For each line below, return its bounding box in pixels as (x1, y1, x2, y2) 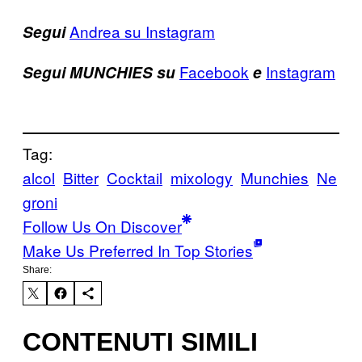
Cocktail (107, 166, 162, 189)
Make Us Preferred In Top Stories (23, 239, 253, 262)
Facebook (179, 60, 249, 82)
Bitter (63, 166, 99, 189)
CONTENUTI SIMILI (23, 326, 258, 356)
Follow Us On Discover (23, 215, 182, 238)
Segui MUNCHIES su (23, 61, 175, 83)
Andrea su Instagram (69, 19, 215, 42)
